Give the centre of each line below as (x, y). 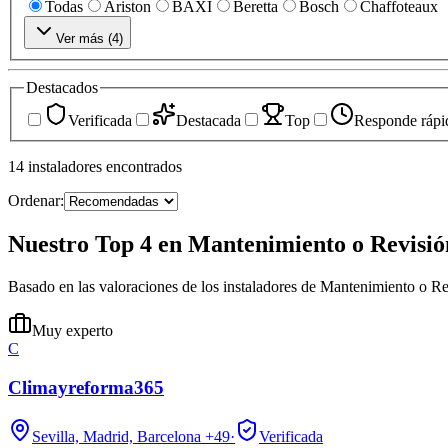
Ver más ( (84, 38)
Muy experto (72, 331)
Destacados (62, 87)
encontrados (144, 167)
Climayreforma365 (86, 387)
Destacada (208, 121)
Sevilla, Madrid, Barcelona (116, 436)
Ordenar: (36, 201)
